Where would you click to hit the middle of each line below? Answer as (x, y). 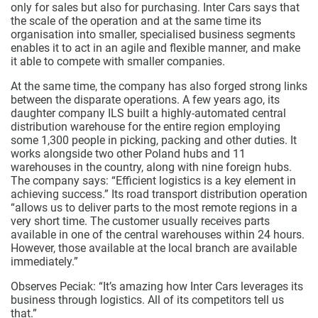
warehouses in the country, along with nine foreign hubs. (151, 168)
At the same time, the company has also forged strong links (159, 87)
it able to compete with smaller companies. (118, 62)
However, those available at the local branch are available (154, 248)
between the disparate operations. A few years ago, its (145, 100)
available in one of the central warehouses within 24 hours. (158, 235)
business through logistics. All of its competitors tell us (147, 300)
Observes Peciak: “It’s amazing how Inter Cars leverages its (157, 287)
